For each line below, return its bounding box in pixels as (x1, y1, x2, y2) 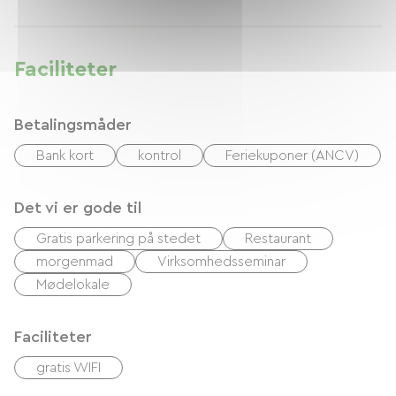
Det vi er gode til (14, 200, 141, 216)
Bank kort (36, 148, 94, 163)
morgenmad (36, 255, 113, 269)
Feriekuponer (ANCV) (225, 148, 359, 163)
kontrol (138, 148, 181, 163)
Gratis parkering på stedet (36, 232, 201, 246)
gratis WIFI (36, 361, 101, 375)
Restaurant (245, 232, 311, 246)
